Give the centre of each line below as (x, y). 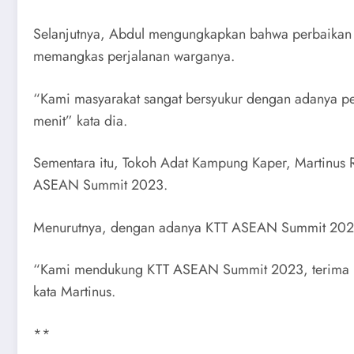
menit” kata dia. (80, 121)
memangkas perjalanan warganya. (134, 56)
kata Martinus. (74, 292)
